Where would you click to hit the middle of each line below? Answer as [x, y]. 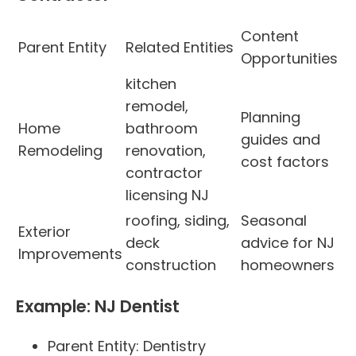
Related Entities [180, 48]
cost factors [285, 162]
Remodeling [60, 151]
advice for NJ [288, 243]
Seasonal [274, 221]
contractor [164, 173]
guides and [281, 140]
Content [270, 37]
